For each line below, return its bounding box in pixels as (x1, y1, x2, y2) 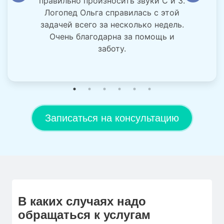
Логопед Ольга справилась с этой (44, 7, 179, 17)
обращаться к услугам (18, 207, 150, 221)
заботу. (98, 43, 126, 53)
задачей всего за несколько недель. (40, 19, 184, 29)
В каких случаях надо (18, 194, 146, 208)
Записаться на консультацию (45, 112, 179, 123)
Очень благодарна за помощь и (49, 31, 174, 41)
